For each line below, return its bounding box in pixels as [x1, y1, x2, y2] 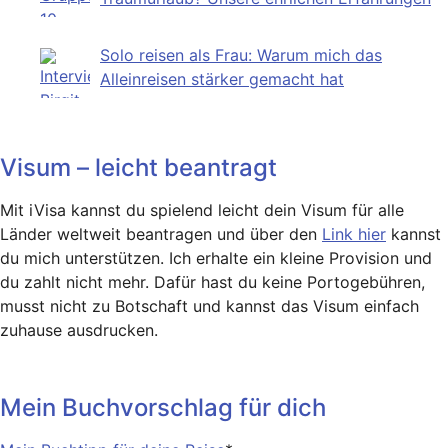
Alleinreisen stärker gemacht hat [100, 68, 344, 89]
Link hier [322, 223, 386, 244]
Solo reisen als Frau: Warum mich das [100, 44, 382, 65]
